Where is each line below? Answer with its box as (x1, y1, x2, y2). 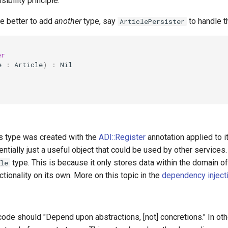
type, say (81, 16, 118, 26)
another (54, 16, 81, 26)
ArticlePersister (120, 16, 185, 26)
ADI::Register (99, 132, 146, 142)
